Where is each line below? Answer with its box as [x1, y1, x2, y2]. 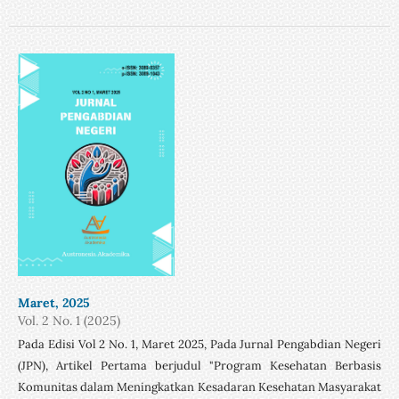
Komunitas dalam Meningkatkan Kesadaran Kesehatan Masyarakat [17, 379, 382, 395]
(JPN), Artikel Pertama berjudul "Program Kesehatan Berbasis [17, 357, 382, 373]
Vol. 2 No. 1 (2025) [17, 312, 120, 329]
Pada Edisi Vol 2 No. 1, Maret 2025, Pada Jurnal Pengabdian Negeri [17, 336, 382, 352]
